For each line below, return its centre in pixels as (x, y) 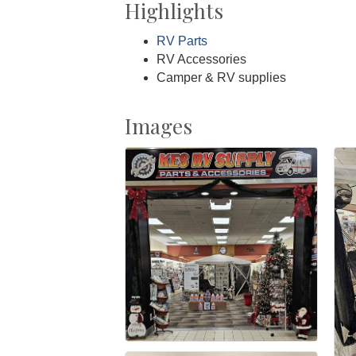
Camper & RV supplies (221, 77)
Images (159, 126)
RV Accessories (201, 59)
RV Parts (182, 41)
